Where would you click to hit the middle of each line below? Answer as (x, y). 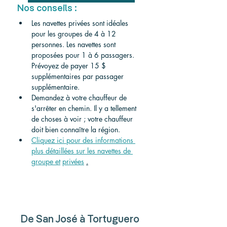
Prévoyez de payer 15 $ (70, 65)
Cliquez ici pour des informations (83, 140)
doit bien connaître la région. (76, 129)
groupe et (46, 161)
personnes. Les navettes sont (74, 44)
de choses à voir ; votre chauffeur (83, 119)
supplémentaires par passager (79, 76)
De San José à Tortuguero (81, 220)
